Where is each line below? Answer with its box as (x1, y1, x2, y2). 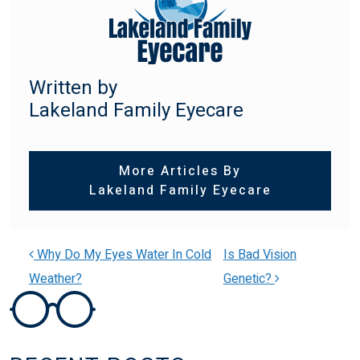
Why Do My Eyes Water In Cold (34, 244, 211, 264)
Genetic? (223, 268, 275, 288)
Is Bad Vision (223, 244, 297, 264)
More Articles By (119, 161, 241, 181)
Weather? (29, 268, 82, 288)
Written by (29, 73, 117, 102)
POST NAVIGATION (28, 301, 243, 334)
